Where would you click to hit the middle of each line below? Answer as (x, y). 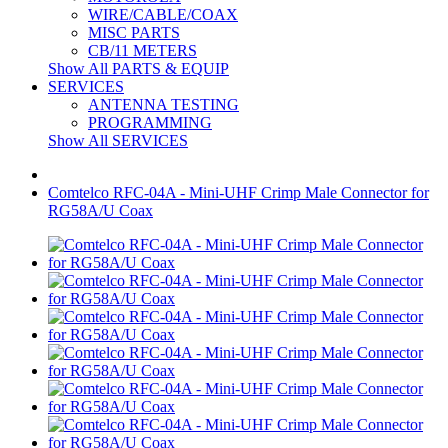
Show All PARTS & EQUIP (138, 68)
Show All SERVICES (118, 140)
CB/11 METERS (142, 50)
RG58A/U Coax (100, 210)
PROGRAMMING (150, 122)
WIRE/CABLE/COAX (163, 14)
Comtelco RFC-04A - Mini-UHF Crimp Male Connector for (238, 192)
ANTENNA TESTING (163, 104)
